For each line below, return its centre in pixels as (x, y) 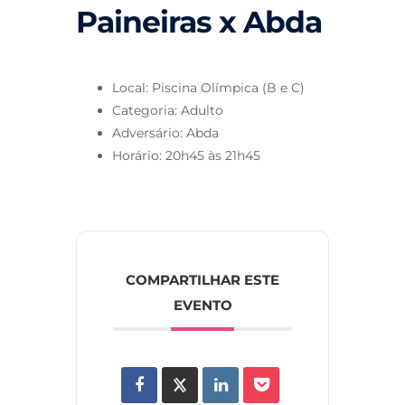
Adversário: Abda (165, 133)
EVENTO (202, 306)
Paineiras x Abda (199, 22)
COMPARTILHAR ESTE (202, 280)
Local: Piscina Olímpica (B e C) (208, 88)
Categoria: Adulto (168, 111)
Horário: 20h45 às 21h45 (186, 156)
